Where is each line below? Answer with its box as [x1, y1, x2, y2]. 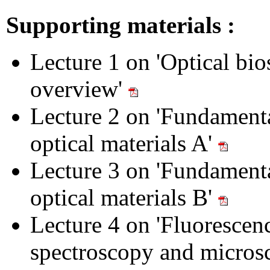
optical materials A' [30, 130, 218, 156]
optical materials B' [30, 184, 218, 210]
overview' [30, 75, 128, 102]
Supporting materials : [6, 11, 241, 38]
